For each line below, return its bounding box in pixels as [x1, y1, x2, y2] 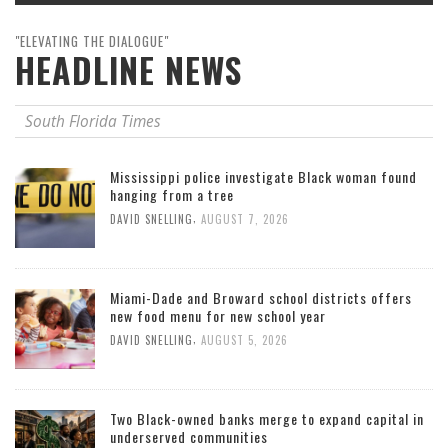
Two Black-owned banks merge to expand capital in [110, 408, 424, 430]
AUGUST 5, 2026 [201, 331, 288, 348]
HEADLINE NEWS [15, 45, 242, 96]
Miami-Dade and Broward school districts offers [110, 287, 412, 309]
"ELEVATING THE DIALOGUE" [15, 31, 169, 52]
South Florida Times [25, 111, 161, 133]
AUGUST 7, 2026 [201, 210, 289, 227]
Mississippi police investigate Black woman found [110, 166, 417, 188]
